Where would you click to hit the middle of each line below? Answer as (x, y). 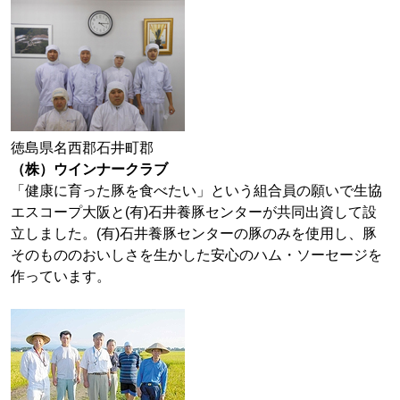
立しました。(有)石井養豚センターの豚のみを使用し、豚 (194, 233)
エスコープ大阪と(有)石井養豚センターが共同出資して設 (194, 212)
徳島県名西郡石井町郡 (82, 148)
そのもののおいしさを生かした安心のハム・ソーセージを (196, 255)
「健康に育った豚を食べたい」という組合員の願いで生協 (196, 191)
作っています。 (61, 276)
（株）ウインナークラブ (89, 169)
